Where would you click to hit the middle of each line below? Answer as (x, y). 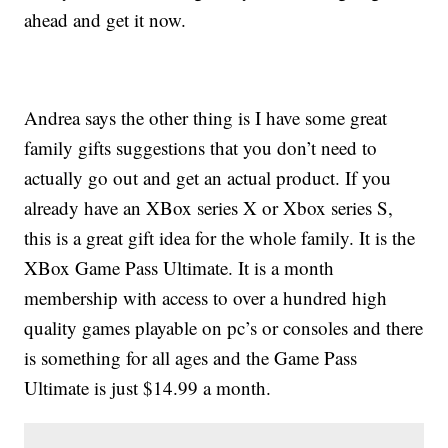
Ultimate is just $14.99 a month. (148, 388)
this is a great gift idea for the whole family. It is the (220, 238)
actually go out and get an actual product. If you (208, 178)
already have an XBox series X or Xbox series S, (209, 208)
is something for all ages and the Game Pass (191, 358)
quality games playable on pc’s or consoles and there (224, 328)
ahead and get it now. (105, 20)
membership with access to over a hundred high (206, 298)
